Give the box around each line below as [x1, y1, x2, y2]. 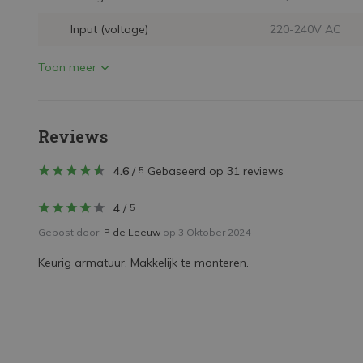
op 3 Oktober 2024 [160, 226, 250, 238]
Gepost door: [38, 226, 104, 238]
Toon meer [38, 60, 96, 75]
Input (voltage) [70, 22, 148, 36]
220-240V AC [269, 22, 341, 36]
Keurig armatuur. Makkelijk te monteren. [38, 255, 249, 270]
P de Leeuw [104, 226, 160, 238]
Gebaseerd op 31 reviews [147, 164, 284, 178]
